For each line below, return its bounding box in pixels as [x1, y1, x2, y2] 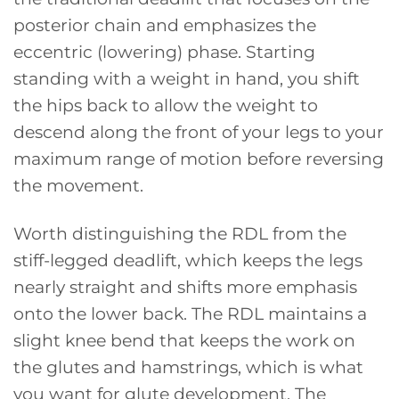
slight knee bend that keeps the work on [13, 330, 355, 352]
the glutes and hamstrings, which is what [13, 356, 363, 379]
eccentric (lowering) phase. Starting [13, 40, 315, 62]
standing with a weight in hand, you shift [13, 67, 360, 89]
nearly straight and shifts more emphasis [13, 276, 357, 298]
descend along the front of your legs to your [13, 120, 384, 142]
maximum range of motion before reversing [13, 147, 384, 169]
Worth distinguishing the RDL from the [13, 223, 346, 245]
